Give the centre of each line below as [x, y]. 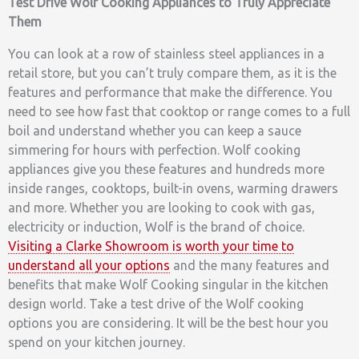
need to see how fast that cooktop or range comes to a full [179, 112]
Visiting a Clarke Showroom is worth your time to [151, 246]
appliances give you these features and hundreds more [166, 169]
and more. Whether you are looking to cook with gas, [161, 208]
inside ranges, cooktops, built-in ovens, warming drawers [173, 189]
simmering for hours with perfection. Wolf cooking [154, 150]
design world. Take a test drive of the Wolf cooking [156, 304]
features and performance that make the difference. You [170, 93]
